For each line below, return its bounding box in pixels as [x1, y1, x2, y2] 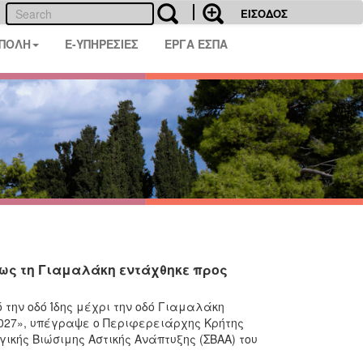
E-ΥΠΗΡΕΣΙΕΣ [65, 36, 139, 52]
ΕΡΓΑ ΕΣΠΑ [164, 36, 228, 52]
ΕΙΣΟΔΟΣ [241, 6, 288, 21]
